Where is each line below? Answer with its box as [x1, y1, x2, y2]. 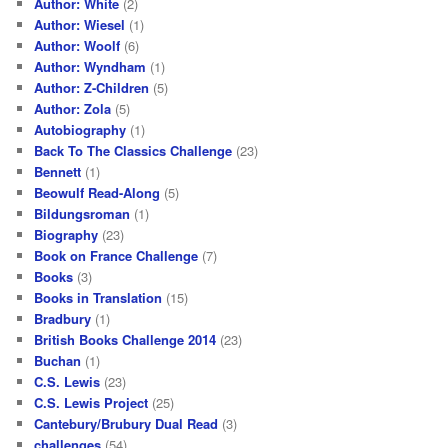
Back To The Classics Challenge [34, 140, 233, 160]
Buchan [34, 350, 82, 370]
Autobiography [34, 119, 127, 139]
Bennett [34, 161, 82, 181]
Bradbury [34, 308, 92, 328]
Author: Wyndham [34, 56, 147, 76]
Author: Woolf [34, 35, 121, 55]
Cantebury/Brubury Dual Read [34, 413, 219, 433]
